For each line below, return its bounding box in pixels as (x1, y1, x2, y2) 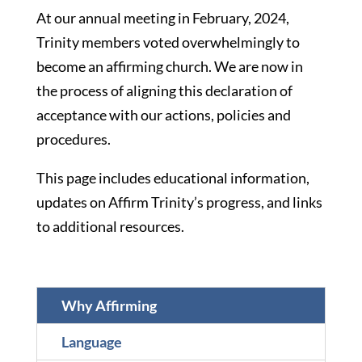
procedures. (36, 129, 111, 148)
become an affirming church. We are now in (36, 57, 303, 75)
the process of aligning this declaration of (36, 81, 293, 99)
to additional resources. (36, 217, 184, 235)
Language (61, 332, 122, 351)
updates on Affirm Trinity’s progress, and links (36, 192, 322, 211)
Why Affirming (61, 296, 157, 314)
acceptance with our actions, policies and (36, 105, 291, 124)
